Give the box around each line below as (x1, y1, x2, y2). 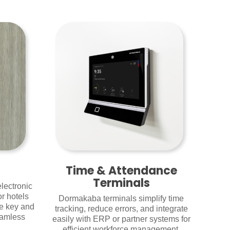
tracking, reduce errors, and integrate (54, 204, 188, 214)
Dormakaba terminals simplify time (59, 194, 184, 203)
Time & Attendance (65, 163, 177, 179)
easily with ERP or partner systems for (52, 215, 190, 224)
